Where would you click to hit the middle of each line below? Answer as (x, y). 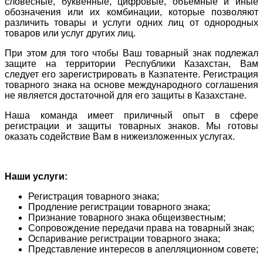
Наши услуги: (36, 176)
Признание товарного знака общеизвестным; (127, 217)
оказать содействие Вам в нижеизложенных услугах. (120, 136)
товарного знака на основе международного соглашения (131, 85)
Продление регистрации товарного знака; (119, 207)
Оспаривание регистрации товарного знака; (124, 238)
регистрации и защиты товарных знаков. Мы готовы (131, 126)
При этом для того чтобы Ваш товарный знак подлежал (131, 53)
